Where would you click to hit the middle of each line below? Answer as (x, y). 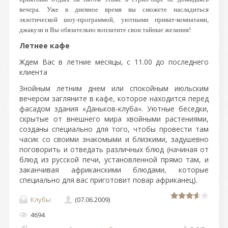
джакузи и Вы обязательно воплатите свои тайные (92, 30)
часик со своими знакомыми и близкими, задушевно (114, 139)
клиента (33, 72)
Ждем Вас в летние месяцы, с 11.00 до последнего (114, 62)
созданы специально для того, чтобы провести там (114, 129)
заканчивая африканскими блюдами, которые (114, 170)
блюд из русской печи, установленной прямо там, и (114, 160)
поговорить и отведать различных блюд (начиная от (114, 150)
